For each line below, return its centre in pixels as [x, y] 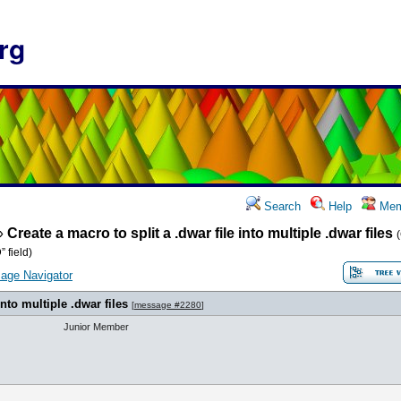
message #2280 [168, 305]
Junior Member [96, 327]
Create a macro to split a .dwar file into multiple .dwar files [200, 233]
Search [281, 206]
